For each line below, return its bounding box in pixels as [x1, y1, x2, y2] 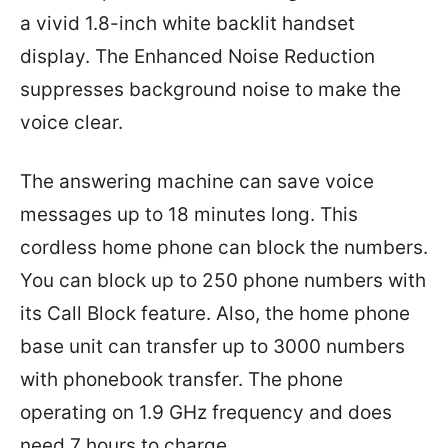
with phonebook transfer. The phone [20, 368, 343, 392]
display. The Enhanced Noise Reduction [20, 45, 375, 69]
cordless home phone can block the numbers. [20, 236, 428, 260]
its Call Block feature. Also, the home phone [20, 302, 410, 326]
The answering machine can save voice [20, 170, 374, 194]
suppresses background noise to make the [20, 78, 401, 102]
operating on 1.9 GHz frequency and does [20, 401, 392, 425]
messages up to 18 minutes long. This [20, 203, 358, 227]
